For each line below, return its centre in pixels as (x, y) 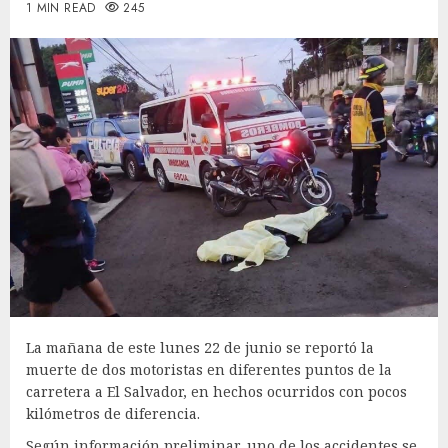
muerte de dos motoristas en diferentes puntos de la (209, 369)
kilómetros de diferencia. (113, 413)
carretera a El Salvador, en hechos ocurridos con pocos (216, 391)
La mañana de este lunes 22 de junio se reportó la (200, 347)
